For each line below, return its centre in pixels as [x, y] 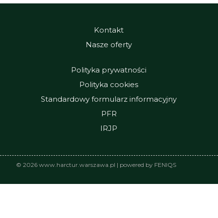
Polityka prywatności [109, 70]
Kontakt [109, 30]
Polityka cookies [109, 84]
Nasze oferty [109, 45]
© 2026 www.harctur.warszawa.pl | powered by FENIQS [96, 165]
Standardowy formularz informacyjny [109, 99]
